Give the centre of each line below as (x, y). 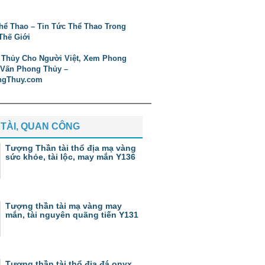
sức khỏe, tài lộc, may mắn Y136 (70, 157)
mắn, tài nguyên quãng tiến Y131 (72, 215)
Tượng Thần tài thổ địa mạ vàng (71, 148)
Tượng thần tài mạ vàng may (64, 206)
